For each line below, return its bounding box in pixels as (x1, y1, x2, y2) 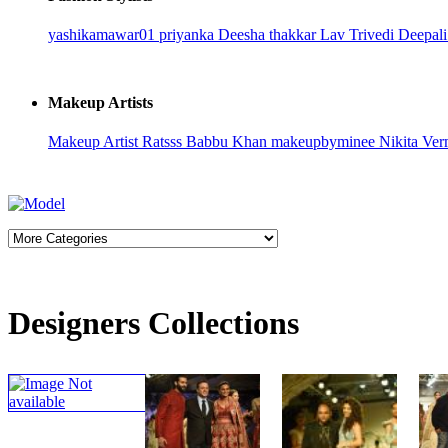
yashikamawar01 (48, 26, 159, 44)
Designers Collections (8, 305, 299, 342)
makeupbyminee (271, 132, 379, 150)
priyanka (159, 26, 218, 44)
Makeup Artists (48, 93, 153, 111)
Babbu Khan (186, 132, 271, 150)
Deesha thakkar (218, 26, 320, 44)
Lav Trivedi (320, 26, 398, 44)
